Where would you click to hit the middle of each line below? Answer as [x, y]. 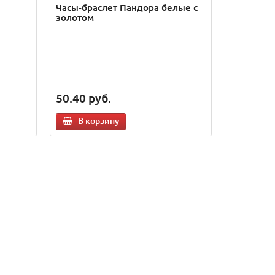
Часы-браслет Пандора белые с [126, 7]
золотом [75, 17]
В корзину [98, 121]
